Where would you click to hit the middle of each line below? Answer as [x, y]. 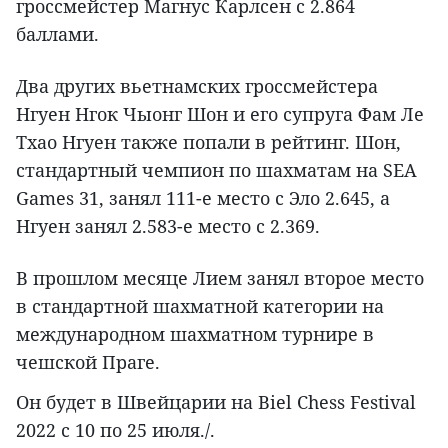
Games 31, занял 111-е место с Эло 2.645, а [203, 197]
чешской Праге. [88, 361]
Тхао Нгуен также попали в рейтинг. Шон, [208, 141]
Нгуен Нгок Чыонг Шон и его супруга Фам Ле [220, 113]
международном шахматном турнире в [195, 333]
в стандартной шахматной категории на [200, 305]
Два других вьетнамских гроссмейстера [197, 85]
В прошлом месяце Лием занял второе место [220, 277]
